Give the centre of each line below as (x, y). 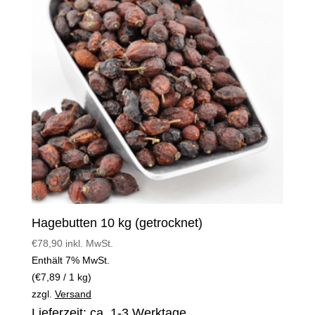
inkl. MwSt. (89, 243)
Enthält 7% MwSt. (70, 260)
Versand (73, 294)
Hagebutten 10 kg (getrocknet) (117, 223)
